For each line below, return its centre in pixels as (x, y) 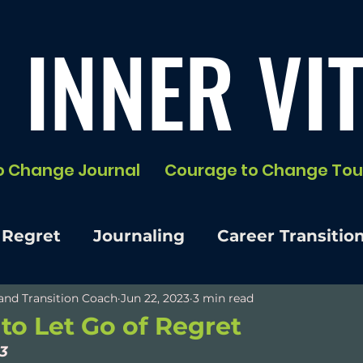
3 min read (223, 298)
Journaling (139, 235)
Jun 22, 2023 (155, 298)
